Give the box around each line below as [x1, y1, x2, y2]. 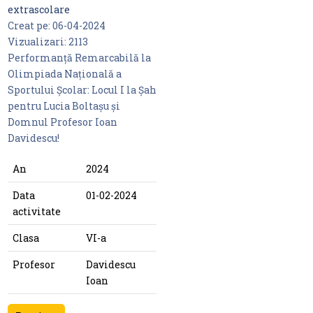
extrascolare [7, 3, 70, 17]
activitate [12, 205, 61, 219]
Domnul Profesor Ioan [7, 115, 117, 129]
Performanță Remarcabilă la [7, 51, 151, 65]
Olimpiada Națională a [7, 67, 122, 81]
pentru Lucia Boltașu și [7, 99, 120, 113]
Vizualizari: [7, 35, 68, 49]
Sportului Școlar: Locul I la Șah [7, 83, 156, 97]
